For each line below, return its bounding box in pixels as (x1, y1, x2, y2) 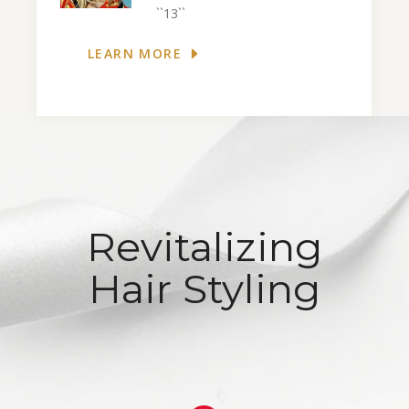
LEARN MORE (88, 45, 182, 63)
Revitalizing (87, 222, 322, 272)
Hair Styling (89, 264, 320, 314)
